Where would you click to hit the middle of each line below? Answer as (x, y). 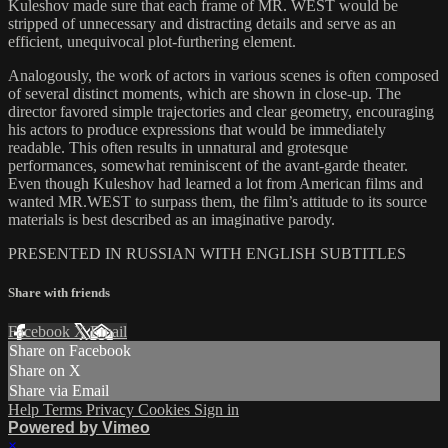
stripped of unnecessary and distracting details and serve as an (202, 23)
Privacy (112, 410)
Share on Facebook (70, 351)
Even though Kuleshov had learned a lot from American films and (215, 183)
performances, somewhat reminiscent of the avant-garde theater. (208, 165)
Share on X (45, 371)
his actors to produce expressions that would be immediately (197, 129)
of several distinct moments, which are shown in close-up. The (204, 93)
